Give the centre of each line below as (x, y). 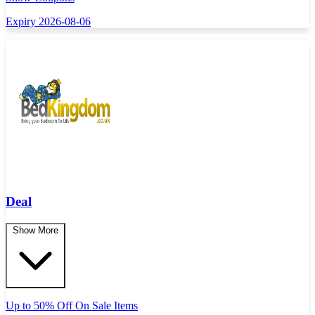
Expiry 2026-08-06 (48, 21)
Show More (36, 230)
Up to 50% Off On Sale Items (72, 305)
